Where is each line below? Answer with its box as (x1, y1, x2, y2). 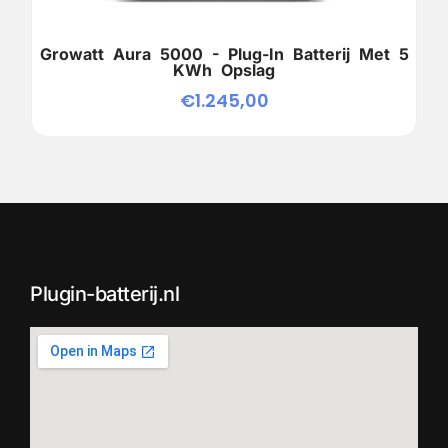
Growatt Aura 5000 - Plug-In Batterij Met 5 (39, 43, 409, 64)
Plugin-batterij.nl (30, 281, 179, 306)
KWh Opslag (173, 59, 275, 80)
